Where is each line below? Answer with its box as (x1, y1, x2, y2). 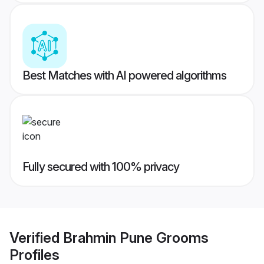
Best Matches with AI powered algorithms (22, 68, 226, 83)
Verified (9, 229, 63, 246)
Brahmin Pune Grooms (63, 229, 209, 246)
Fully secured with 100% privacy (22, 160, 179, 174)
